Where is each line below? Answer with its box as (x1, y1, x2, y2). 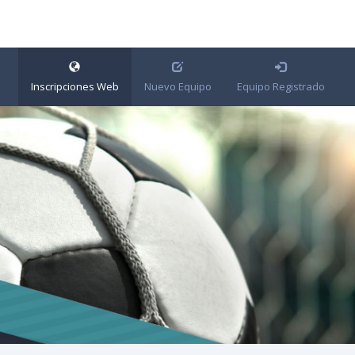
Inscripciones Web (30, 79, 119, 94)
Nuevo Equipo (143, 79, 212, 94)
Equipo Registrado (236, 79, 325, 94)
